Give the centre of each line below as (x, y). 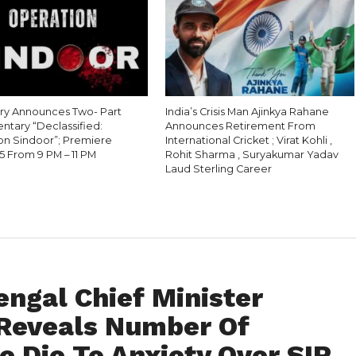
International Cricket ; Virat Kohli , (249, 140)
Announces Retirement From (241, 126)
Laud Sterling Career (219, 169)
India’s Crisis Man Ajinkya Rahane (248, 112)
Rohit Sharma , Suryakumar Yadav (252, 155)
